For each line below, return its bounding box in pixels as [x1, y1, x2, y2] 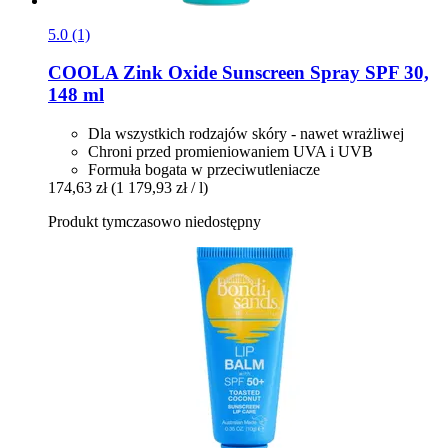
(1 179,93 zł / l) [111, 178, 208, 196]
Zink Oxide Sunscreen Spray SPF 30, [118, 62, 429, 84]
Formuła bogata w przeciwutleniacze [88, 160, 320, 178]
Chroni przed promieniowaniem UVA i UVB [88, 142, 373, 160]
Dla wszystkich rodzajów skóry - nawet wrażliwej [88, 124, 404, 142]
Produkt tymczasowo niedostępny [48, 212, 261, 230]
